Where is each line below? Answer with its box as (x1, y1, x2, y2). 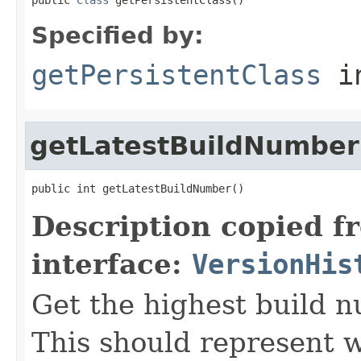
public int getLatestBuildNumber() (31, 181, 244, 195)
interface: (31, 247, 192, 280)
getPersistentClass (31, 58, 322, 91)
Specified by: (31, 21, 204, 49)
